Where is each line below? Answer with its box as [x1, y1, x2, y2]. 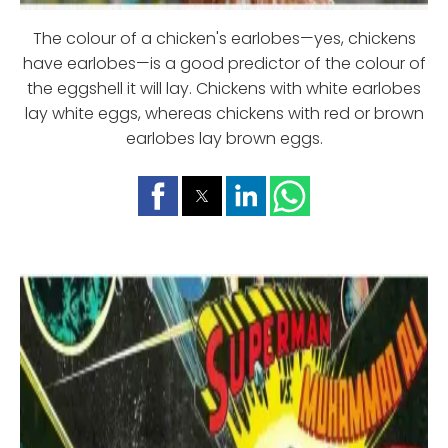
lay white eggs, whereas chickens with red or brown [24, 101, 424, 125]
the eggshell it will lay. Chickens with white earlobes [27, 76, 421, 100]
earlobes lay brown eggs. [125, 126, 323, 150]
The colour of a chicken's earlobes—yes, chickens [32, 26, 416, 50]
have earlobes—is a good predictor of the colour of [22, 51, 426, 75]
